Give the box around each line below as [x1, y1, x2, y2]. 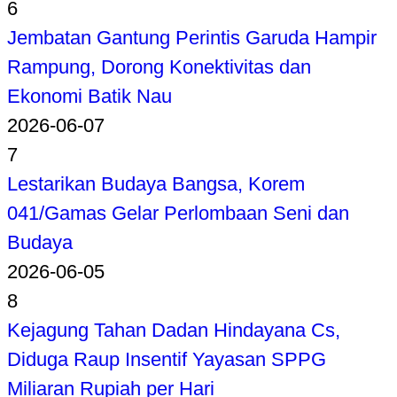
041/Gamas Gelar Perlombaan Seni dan [7, 201, 349, 224]
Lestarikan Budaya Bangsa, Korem [7, 172, 305, 195]
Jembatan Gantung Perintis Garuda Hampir [7, 26, 377, 49]
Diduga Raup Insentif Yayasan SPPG [7, 347, 326, 370]
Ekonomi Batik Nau [7, 84, 172, 107]
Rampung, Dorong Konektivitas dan [7, 55, 311, 78]
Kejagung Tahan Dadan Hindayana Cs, [7, 318, 340, 341]
